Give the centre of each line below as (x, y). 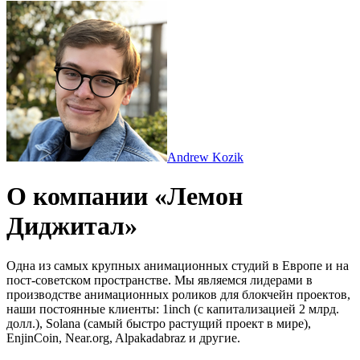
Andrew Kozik (205, 157)
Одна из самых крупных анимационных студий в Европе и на (178, 265)
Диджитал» (72, 226)
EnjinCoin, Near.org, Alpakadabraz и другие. (123, 337)
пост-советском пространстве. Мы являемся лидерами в (160, 280)
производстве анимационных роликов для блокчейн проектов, (178, 294)
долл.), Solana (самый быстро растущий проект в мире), (159, 323)
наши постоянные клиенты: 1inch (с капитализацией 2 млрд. (173, 309)
